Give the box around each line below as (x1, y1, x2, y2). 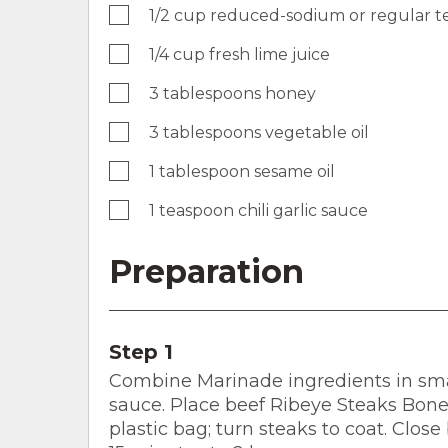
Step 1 (109, 339, 173, 364)
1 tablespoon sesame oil (149, 161, 335, 181)
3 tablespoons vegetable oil (149, 122, 369, 142)
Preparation (109, 251, 304, 291)
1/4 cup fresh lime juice (149, 44, 330, 64)
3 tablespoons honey (149, 83, 316, 103)
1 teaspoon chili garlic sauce (149, 200, 368, 220)
